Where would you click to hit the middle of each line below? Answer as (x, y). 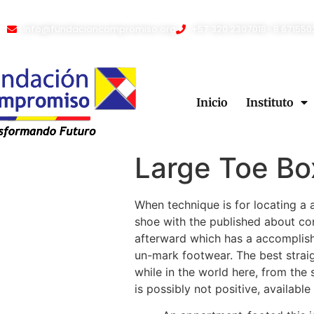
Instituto (269, 102)
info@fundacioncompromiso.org (99, 29)
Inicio (212, 102)
